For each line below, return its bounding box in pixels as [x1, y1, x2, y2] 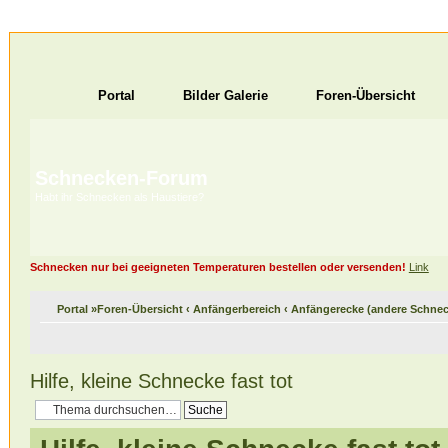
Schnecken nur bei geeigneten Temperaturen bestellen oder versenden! [29, 261, 406, 273]
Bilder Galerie [182, 88, 268, 103]
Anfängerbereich [192, 302, 281, 315]
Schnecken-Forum [34, 167, 208, 189]
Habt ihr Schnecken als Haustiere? [34, 191, 204, 203]
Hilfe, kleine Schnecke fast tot [29, 369, 293, 392]
